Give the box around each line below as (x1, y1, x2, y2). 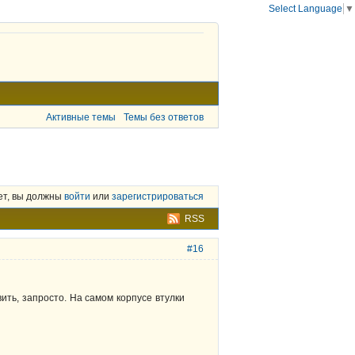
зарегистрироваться (112, 191, 204, 203)
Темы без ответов (124, 111, 204, 123)
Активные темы (46, 111, 116, 123)
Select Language (269, 2, 342, 14)
